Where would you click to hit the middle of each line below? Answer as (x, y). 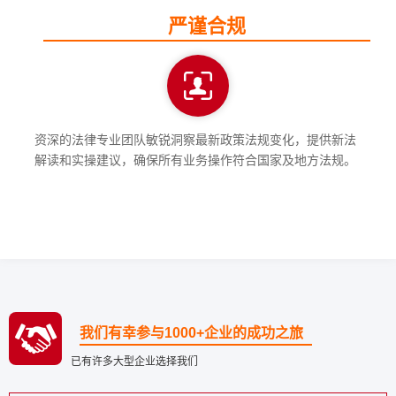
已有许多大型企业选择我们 (134, 361)
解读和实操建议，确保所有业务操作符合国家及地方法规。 (196, 160)
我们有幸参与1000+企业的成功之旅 (191, 332)
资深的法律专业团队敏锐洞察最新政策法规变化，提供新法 (196, 139)
